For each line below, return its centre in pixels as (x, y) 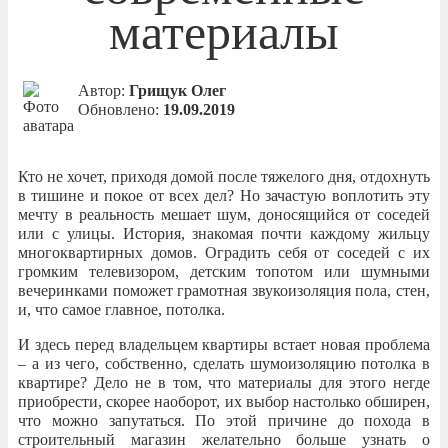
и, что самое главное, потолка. (121, 309)
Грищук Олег (177, 90)
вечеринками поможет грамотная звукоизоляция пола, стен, (224, 290)
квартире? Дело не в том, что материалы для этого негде (224, 382)
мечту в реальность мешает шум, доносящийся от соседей (224, 214)
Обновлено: (120, 109)
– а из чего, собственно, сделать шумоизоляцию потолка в (224, 363)
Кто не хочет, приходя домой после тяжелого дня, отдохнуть (224, 176)
